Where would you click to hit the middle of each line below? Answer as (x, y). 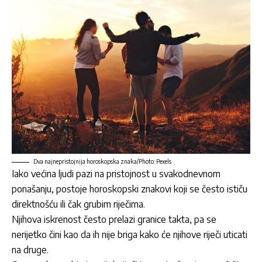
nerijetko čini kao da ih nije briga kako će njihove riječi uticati (130, 234)
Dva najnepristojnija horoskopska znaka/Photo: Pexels (102, 161)
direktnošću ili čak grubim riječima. (78, 204)
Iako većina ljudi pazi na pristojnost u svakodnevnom (116, 173)
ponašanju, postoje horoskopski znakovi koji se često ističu (130, 189)
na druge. (30, 249)
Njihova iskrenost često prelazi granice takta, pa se (114, 219)
